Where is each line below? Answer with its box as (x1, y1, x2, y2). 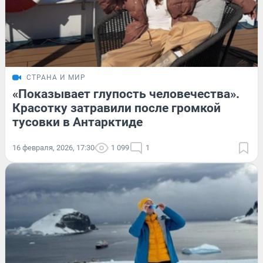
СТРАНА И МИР (26, 73, 86, 82)
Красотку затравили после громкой (12, 100, 221, 115)
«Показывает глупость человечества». (12, 86, 240, 101)
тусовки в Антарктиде (12, 114, 143, 129)
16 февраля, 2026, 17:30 (12, 143, 95, 152)
